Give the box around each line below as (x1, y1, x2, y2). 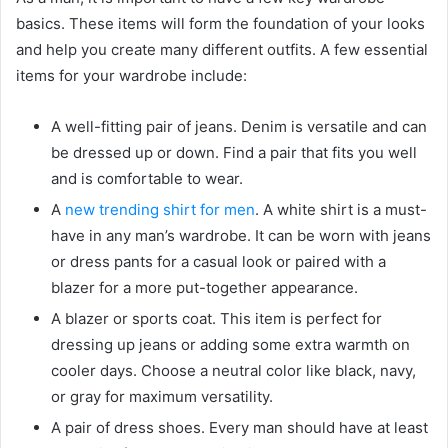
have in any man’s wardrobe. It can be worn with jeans (51, 225, 431, 245)
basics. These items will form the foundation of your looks (16, 13, 425, 33)
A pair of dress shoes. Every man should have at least (51, 417, 428, 437)
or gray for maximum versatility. (51, 386, 273, 406)
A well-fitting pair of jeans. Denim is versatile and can (51, 116, 427, 136)
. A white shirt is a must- (255, 199, 427, 219)
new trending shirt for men (65, 199, 255, 219)
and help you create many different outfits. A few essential (16, 39, 428, 59)
